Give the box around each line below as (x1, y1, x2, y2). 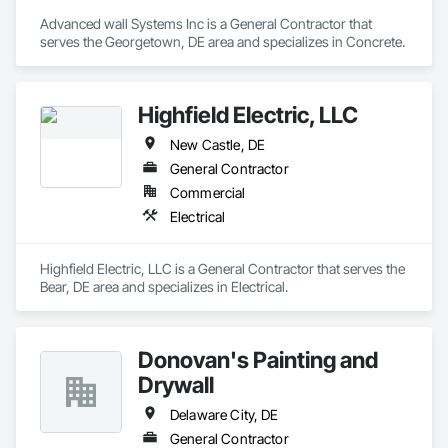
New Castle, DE (170, 136, 266, 153)
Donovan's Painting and (138, 346, 378, 373)
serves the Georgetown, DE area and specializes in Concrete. (40, 33, 405, 50)
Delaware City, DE (170, 406, 279, 423)
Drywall (138, 371, 214, 398)
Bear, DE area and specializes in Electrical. (40, 278, 288, 295)
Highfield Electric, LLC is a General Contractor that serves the (40, 260, 405, 277)
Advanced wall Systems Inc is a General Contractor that (40, 15, 372, 32)
